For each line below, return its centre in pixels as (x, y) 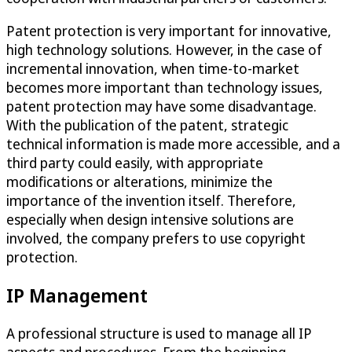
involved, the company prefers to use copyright (156, 238)
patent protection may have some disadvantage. (161, 106)
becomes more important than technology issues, (165, 88)
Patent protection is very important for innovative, (169, 31)
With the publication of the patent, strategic (147, 125)
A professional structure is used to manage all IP (159, 334)
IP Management (77, 295)
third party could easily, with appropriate (135, 163)
